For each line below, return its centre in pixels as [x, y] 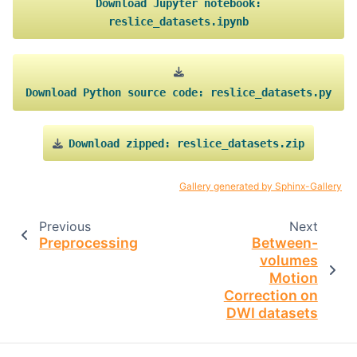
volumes [288, 260]
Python [102, 93]
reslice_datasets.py [271, 93]
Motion [293, 277]
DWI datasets [272, 312]
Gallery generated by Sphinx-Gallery [261, 186]
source [147, 93]
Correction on [271, 295]
